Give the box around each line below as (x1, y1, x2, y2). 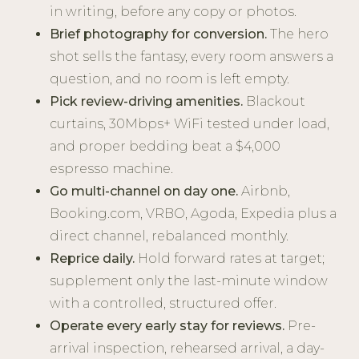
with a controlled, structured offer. (50, 296, 277, 312)
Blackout (243, 94, 306, 110)
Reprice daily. (50, 251, 135, 267)
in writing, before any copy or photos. (50, 4, 297, 20)
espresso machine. (50, 161, 174, 177)
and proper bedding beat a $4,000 (50, 139, 281, 155)
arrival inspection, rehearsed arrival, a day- (50, 341, 325, 357)
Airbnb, (238, 184, 291, 200)
